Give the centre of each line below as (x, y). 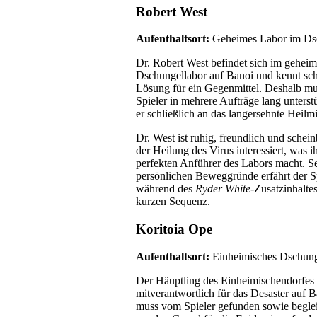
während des (166, 189)
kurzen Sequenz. (173, 202)
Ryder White (223, 189)
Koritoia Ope (174, 229)
